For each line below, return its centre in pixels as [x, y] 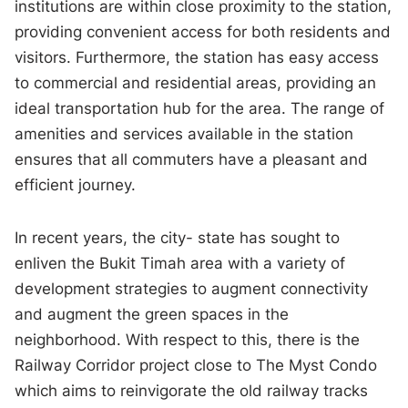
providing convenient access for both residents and [203, 32]
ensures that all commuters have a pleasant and [192, 160]
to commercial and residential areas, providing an [196, 83]
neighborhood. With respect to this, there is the [188, 340]
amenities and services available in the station [184, 134]
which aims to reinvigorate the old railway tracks [192, 391]
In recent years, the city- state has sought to [178, 238]
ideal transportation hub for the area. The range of [200, 109]
